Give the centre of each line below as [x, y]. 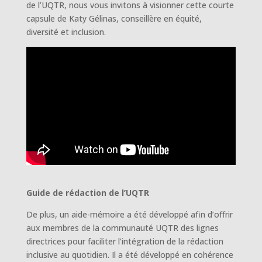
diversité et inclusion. [66, 32]
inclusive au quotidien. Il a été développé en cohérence [130, 255]
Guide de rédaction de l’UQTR [87, 193]
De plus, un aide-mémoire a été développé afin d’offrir [129, 215]
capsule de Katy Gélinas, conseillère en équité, [114, 18]
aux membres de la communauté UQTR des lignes [122, 228]
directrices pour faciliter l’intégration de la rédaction [125, 242]
